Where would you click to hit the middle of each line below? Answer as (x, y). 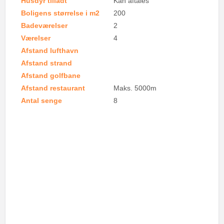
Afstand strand (47, 63)
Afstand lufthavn (50, 50)
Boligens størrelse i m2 (60, 13)
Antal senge (42, 100)
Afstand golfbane (51, 75)
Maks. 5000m (135, 88)
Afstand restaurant (53, 88)
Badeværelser (44, 25)
